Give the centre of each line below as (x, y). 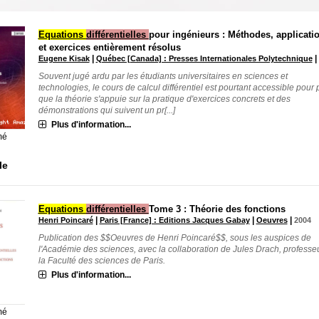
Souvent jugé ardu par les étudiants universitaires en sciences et (163, 76)
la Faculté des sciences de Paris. (101, 261)
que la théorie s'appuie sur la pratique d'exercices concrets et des (164, 99)
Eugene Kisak (64, 58)
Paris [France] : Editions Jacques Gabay (174, 220)
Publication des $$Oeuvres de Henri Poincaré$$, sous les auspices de (174, 238)
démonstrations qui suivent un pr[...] (106, 110)
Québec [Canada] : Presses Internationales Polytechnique (204, 58)
